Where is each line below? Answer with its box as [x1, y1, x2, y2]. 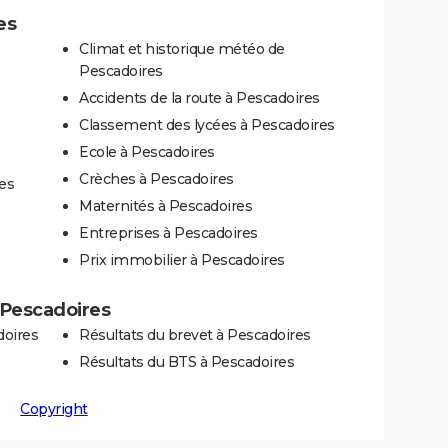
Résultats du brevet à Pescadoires [79, 325, 311, 344]
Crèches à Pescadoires [79, 169, 234, 188]
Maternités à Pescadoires [79, 196, 252, 215]
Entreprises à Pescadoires [79, 223, 258, 242]
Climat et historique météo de [79, 39, 285, 58]
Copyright [20, 399, 88, 418]
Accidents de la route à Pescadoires [79, 88, 320, 107]
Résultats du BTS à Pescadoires [79, 352, 294, 371]
